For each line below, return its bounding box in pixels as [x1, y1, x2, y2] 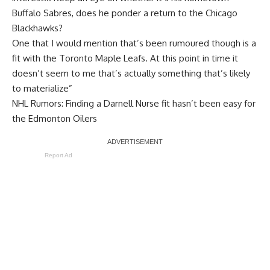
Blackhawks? [12, 22, 63, 34]
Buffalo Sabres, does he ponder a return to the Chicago [12, 7, 237, 19]
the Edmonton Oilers [12, 112, 97, 124]
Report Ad [45, 151, 72, 159]
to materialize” [12, 82, 72, 94]
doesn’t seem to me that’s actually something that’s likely [12, 67, 250, 79]
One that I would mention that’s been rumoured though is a [12, 37, 256, 49]
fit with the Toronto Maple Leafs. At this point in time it [12, 52, 238, 64]
